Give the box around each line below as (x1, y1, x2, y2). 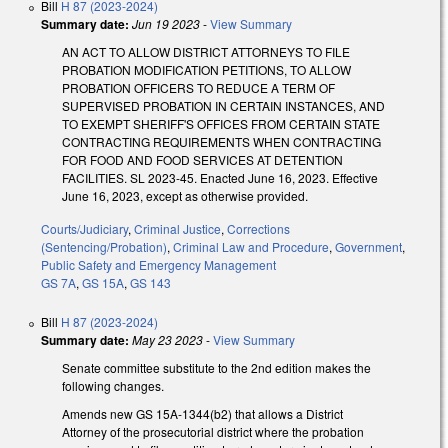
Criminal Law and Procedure (173, 237, 329, 255)
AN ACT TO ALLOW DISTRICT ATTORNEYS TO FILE (62, 42, 350, 60)
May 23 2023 (132, 330, 203, 348)
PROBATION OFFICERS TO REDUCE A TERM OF (62, 78, 335, 96)
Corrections (227, 219, 290, 237)
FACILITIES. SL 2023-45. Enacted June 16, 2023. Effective (62, 168, 378, 186)
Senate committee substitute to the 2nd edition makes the (62, 358, 371, 376)
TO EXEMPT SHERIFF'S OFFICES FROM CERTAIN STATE (62, 114, 380, 132)
